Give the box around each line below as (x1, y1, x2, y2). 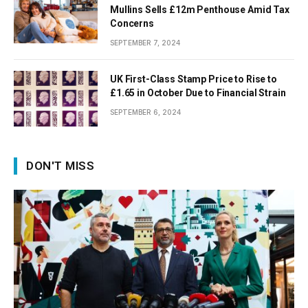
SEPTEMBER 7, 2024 (110, 38, 180, 47)
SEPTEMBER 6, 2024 (110, 107, 181, 116)
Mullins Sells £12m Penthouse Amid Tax (110, 3, 289, 15)
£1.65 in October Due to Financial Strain (110, 87, 286, 98)
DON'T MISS (26, 159, 95, 173)
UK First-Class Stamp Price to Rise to (110, 73, 277, 85)
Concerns (110, 17, 154, 29)
